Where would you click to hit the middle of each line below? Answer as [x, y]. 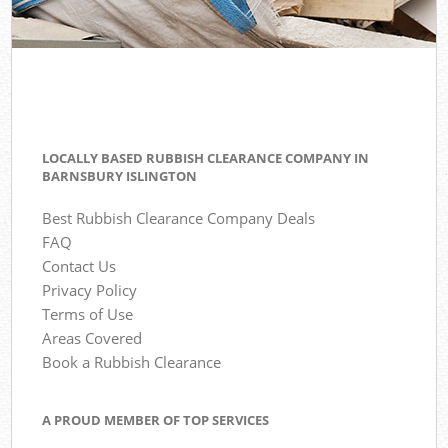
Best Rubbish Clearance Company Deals [179, 218]
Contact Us [79, 266]
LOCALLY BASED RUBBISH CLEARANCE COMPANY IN [206, 158]
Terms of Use [88, 314]
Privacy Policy [90, 290]
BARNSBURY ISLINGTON [120, 176]
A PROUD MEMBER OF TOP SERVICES [156, 419]
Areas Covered [92, 338]
